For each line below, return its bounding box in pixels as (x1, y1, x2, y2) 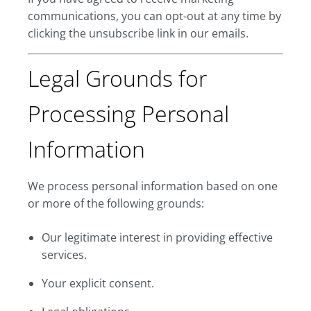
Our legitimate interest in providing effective (42, 230, 273, 245)
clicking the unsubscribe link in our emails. (28, 26, 249, 41)
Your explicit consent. (42, 276, 154, 291)
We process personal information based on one (28, 178, 278, 194)
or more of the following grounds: (28, 196, 204, 211)
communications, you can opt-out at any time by (28, 8, 281, 24)
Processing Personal (28, 99, 229, 128)
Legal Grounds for (28, 63, 207, 93)
